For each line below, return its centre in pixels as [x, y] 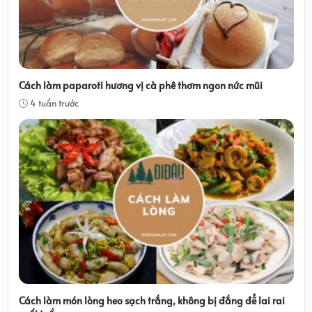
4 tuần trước [54, 103]
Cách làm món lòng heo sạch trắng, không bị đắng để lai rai [151, 300]
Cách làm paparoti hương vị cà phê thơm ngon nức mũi [140, 85]
